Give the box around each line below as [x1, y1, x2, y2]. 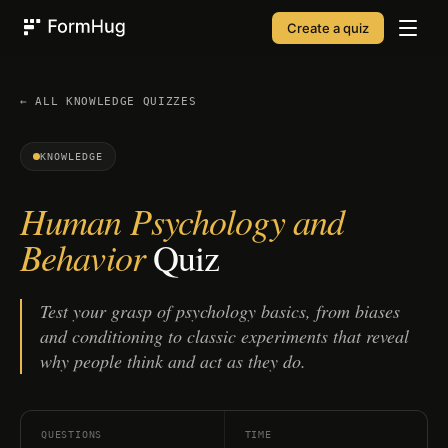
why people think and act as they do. [40, 349, 306, 373]
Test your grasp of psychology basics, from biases [40, 299, 400, 323]
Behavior [20, 232, 145, 281]
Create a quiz [287, 20, 369, 36]
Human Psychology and [20, 196, 345, 245]
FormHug [24, 39, 89, 58]
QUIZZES [134, 95, 197, 108]
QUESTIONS [41, 429, 103, 440]
